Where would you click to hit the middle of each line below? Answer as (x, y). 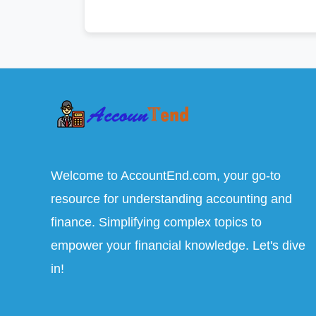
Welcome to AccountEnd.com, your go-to (166, 175)
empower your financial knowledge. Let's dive (178, 245)
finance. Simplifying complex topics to (156, 222)
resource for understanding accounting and (171, 199)
